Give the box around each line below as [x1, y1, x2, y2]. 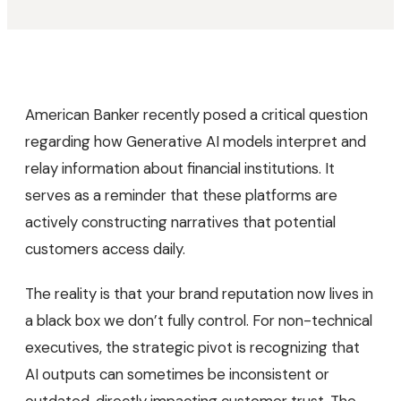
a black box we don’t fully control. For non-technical [25, 310, 372, 330]
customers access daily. [25, 238, 185, 259]
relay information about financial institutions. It [25, 158, 335, 178]
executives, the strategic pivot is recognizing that [25, 337, 360, 357]
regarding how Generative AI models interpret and [25, 131, 366, 151]
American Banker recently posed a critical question [25, 104, 368, 124]
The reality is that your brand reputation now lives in [25, 283, 373, 303]
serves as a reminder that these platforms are [25, 184, 337, 205]
